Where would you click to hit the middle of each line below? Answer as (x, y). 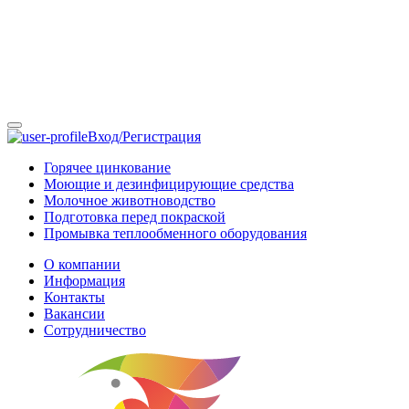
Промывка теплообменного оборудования (175, 233)
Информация (84, 281)
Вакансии (74, 314)
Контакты (74, 297)
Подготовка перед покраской (135, 217)
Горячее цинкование (107, 168)
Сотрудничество (95, 330)
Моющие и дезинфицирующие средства (169, 184)
